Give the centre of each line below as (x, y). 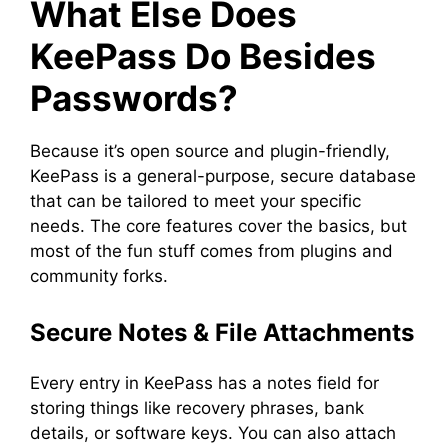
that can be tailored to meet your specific (195, 201)
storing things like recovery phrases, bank (197, 407)
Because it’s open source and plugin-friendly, (210, 151)
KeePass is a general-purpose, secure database (223, 176)
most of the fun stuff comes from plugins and (211, 251)
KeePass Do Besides (203, 56)
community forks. (99, 276)
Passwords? (134, 98)
